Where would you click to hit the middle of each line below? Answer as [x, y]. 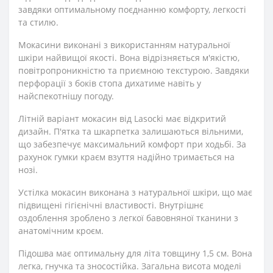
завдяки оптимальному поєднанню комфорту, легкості [132, 9]
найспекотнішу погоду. [66, 96]
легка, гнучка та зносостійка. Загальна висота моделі [130, 266]
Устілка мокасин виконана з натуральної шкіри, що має [135, 192]
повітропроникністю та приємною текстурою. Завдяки [134, 70]
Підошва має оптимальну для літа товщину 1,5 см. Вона [135, 253]
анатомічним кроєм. [61, 231]
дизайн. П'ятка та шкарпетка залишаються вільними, [131, 131]
